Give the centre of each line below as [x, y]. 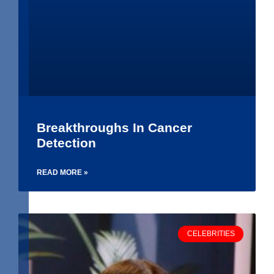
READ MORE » [62, 173]
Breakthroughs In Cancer [114, 128]
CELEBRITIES [211, 234]
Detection [66, 143]
